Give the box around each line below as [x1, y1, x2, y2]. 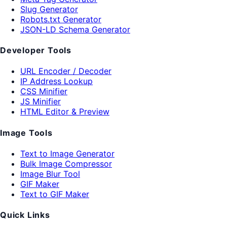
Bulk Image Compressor [20, 158, 112, 169]
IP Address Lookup [20, 76, 93, 87]
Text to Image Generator [20, 148, 115, 159]
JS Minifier [20, 96, 61, 107]
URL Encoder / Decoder [20, 66, 111, 77]
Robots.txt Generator [20, 14, 101, 24]
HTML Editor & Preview [20, 106, 109, 117]
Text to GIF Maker [20, 188, 89, 199]
